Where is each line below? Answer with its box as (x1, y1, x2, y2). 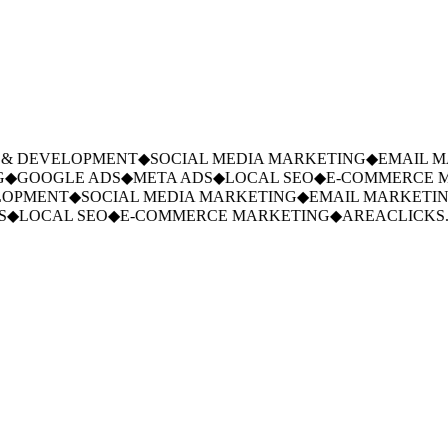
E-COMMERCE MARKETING (106, 207, 317, 225)
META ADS (119, 169, 200, 187)
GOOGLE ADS (3, 169, 108, 187)
